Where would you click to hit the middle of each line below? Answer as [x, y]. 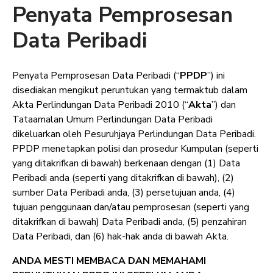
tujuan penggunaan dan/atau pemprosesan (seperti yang [131, 207]
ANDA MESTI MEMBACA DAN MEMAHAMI [109, 261]
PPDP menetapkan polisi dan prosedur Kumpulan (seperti [135, 149]
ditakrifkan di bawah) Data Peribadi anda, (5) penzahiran [129, 222]
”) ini [216, 76]
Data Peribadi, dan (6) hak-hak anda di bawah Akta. [120, 237]
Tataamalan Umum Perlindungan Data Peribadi [112, 120]
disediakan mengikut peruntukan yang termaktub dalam [130, 90]
